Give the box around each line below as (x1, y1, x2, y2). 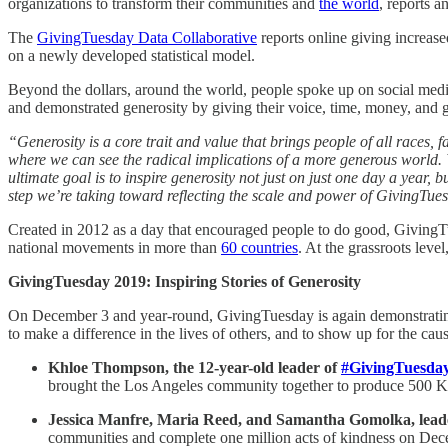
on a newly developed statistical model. (8, 46, 255, 64)
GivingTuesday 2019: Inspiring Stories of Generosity (8, 272, 361, 290)
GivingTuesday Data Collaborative (37, 28, 257, 46)
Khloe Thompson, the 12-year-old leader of (48, 358, 341, 376)
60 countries (221, 238, 298, 256)
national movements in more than (8, 238, 221, 256)
